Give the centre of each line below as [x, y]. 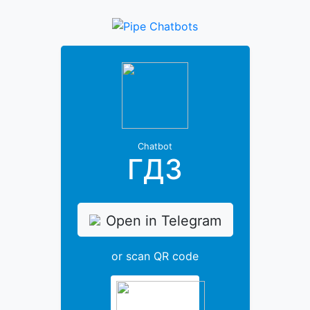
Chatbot [155, 146]
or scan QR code [155, 256]
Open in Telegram [163, 220]
